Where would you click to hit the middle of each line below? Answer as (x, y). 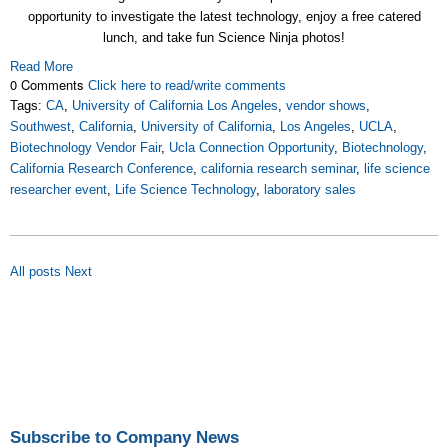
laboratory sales (310, 190)
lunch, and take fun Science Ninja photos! (224, 38)
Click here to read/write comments (187, 86)
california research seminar (278, 169)
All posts (35, 272)
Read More (41, 67)
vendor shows (326, 106)
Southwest (40, 127)
